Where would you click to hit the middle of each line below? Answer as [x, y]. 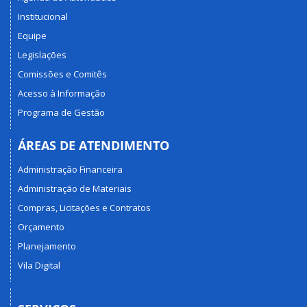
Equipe [32, 36]
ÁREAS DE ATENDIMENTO [94, 145]
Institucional [43, 16]
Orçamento [41, 226]
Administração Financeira [70, 169]
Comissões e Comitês [62, 74]
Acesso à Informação [62, 93]
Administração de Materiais [75, 188]
